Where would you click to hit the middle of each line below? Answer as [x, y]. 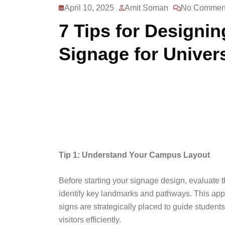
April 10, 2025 [89, 8]
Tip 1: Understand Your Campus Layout [134, 155]
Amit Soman [146, 8]
